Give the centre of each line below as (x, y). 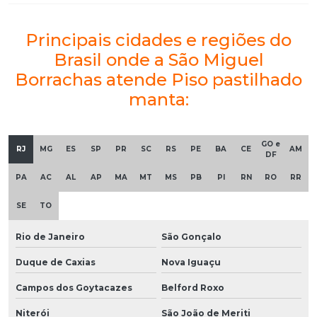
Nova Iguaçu (191, 262)
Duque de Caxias (56, 262)
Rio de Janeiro (50, 236)
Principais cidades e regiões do (158, 40)
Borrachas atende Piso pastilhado (158, 79)
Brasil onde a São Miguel (158, 59)
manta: (158, 99)
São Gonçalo (191, 236)
